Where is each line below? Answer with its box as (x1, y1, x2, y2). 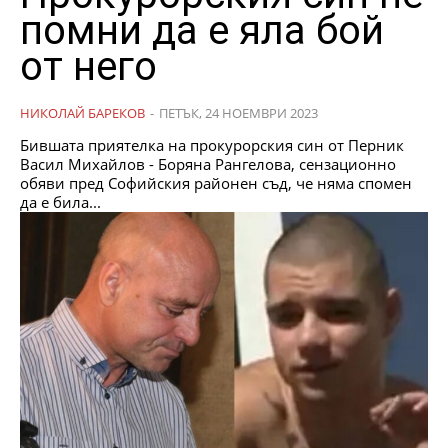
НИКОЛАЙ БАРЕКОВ (20, 103, 145, 122)
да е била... (20, 191, 101, 212)
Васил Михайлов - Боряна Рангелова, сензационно (20, 153, 396, 174)
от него (20, 42, 157, 90)
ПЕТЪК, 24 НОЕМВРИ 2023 (159, 103, 318, 122)
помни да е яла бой (20, 6, 384, 54)
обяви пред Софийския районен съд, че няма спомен (20, 172, 412, 193)
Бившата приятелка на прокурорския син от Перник (20, 134, 404, 155)
